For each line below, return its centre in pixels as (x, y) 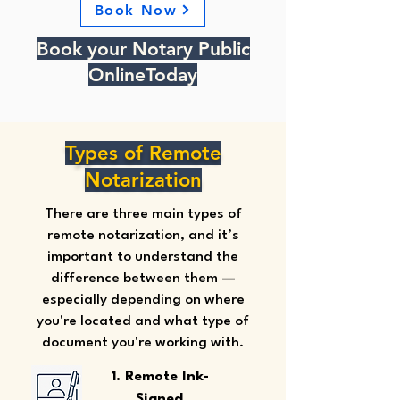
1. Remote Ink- (159, 377)
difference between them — (143, 279)
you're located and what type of (143, 321)
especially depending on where (143, 300)
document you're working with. (143, 343)
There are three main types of (143, 214)
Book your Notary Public (143, 49)
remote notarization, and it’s (143, 236)
